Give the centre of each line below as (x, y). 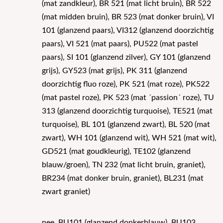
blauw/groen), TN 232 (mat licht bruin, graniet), (124, 165)
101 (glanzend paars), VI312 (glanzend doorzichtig (128, 31)
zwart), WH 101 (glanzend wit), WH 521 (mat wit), (129, 138)
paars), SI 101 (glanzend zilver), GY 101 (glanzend (126, 58)
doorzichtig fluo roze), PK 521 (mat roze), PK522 (126, 85)
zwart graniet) (66, 192)
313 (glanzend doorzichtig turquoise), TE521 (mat (127, 111)
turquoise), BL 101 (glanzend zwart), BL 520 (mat (126, 125)
